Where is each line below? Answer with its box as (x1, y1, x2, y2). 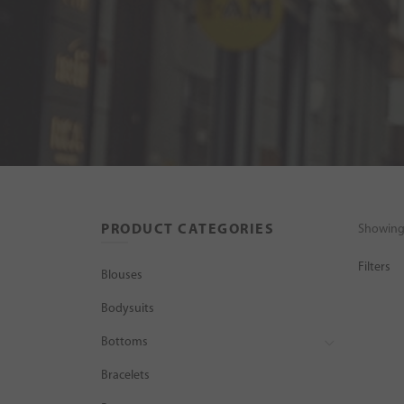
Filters (358, 260, 390, 274)
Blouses (101, 268, 142, 282)
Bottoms (101, 335, 148, 349)
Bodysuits (101, 301, 154, 316)
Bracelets (101, 368, 150, 382)
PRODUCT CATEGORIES (101, 222, 274, 237)
